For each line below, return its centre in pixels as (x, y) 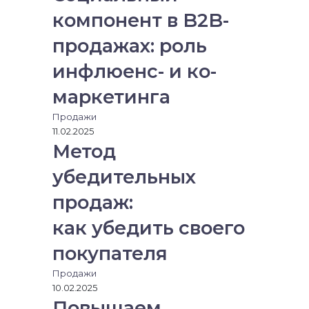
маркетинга (111, 97)
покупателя (110, 253)
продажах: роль (130, 46)
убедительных (124, 177)
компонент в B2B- (141, 20)
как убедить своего (149, 228)
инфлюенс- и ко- (134, 71)
